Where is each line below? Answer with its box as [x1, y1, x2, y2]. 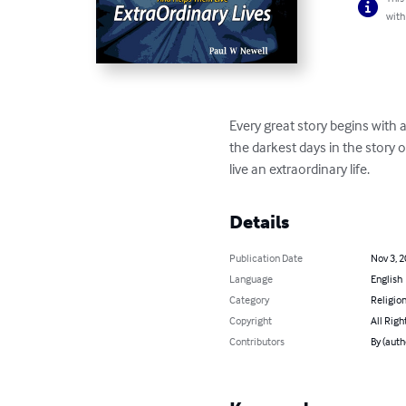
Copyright [229, 314, 273, 328]
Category [229, 293, 270, 307]
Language [229, 272, 274, 286]
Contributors [229, 334, 285, 349]
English [370, 272, 402, 286]
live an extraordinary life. [229, 159, 371, 179]
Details [229, 211, 290, 234]
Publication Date [229, 251, 304, 266]
